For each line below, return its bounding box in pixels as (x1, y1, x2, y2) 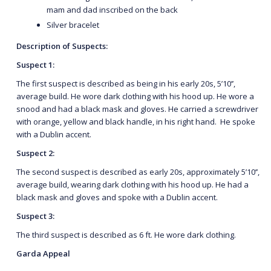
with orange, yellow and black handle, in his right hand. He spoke (16, 116, 255, 127)
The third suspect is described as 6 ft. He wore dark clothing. (16, 229, 236, 240)
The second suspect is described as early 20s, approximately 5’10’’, (16, 166, 260, 177)
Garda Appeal (16, 247, 70, 259)
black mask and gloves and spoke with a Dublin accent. (16, 191, 220, 203)
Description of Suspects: (16, 40, 108, 51)
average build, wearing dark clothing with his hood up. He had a (16, 178, 249, 190)
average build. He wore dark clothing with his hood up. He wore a (16, 90, 254, 102)
